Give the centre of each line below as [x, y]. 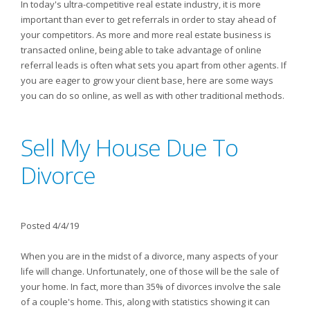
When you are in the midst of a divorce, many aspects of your [149, 256]
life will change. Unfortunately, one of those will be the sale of [150, 271]
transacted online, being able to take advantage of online [141, 50]
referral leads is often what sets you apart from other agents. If [154, 65]
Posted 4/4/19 [50, 226]
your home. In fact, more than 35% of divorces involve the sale [151, 286]
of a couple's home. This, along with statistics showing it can [145, 302]
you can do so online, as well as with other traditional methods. [153, 95]
